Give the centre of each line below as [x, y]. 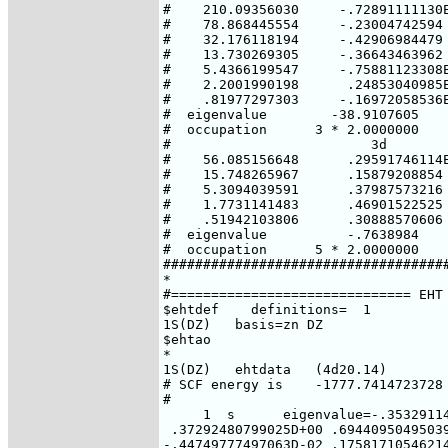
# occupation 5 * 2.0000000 [291, 249]
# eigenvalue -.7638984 [291, 234]
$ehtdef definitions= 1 [267, 309]
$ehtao [187, 339]
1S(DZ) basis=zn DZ [243, 324]
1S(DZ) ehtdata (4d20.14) [275, 369]
